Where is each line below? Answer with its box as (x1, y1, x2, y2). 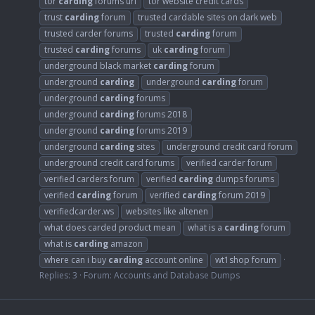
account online (143, 253, 203, 266)
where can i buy (44, 253, 108, 266)
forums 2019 (134, 124, 187, 136)
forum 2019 (217, 188, 265, 201)
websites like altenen (126, 205, 208, 217)
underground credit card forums (44, 156, 174, 169)
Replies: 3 (39, 269, 77, 281)
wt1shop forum (215, 253, 276, 266)
